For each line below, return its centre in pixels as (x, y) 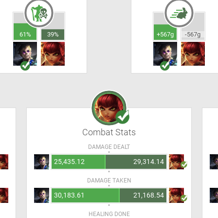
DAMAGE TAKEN (109, 181)
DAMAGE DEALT (109, 147)
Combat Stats (109, 132)
